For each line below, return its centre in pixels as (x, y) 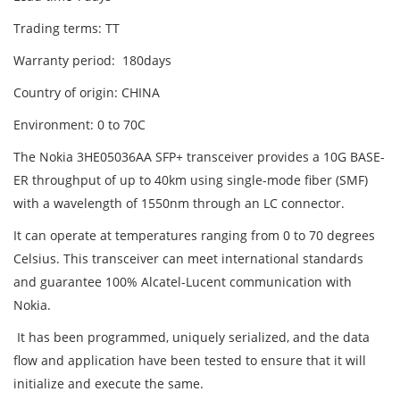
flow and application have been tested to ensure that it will (190, 361)
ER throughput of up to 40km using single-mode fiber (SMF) (191, 180)
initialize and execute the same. (110, 384)
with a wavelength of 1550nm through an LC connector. (181, 204)
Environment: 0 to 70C (79, 125)
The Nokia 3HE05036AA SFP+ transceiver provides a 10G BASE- (199, 157)
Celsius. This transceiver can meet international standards (188, 259)
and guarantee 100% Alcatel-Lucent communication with (183, 282)
